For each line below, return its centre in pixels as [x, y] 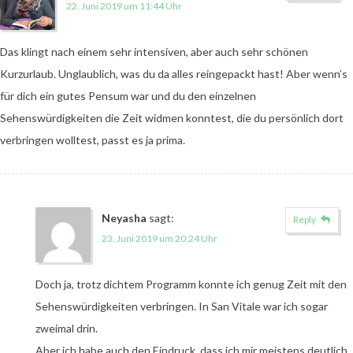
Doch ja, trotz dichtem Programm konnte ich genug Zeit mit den [191, 284]
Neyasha [124, 217]
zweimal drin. [66, 328]
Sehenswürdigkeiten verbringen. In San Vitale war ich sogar [181, 306]
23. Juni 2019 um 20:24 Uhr [159, 238]
